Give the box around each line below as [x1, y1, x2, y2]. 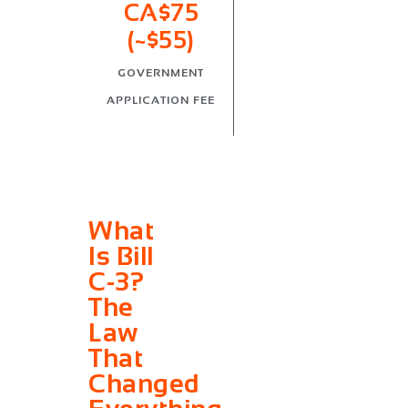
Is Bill [88, 241, 154, 270]
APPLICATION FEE [107, 94, 216, 107]
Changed [88, 369, 199, 398]
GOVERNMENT [117, 66, 205, 79]
